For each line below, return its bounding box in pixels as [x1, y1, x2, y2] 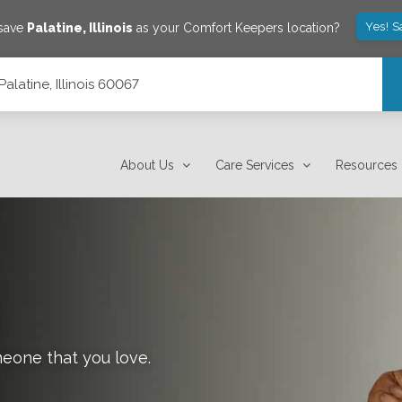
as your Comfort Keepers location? [133, 20, 341, 35]
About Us [120, 158, 175, 172]
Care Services [215, 158, 295, 172]
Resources [336, 158, 398, 172]
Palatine [27, 20, 83, 35]
